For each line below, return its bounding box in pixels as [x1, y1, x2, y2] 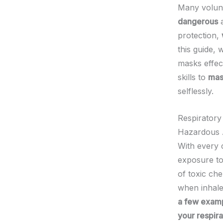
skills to [178, 72, 208, 82]
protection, [178, 30, 222, 40]
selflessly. [178, 86, 214, 96]
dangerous [178, 16, 218, 26]
